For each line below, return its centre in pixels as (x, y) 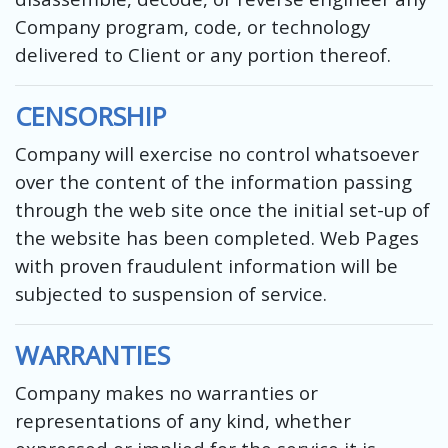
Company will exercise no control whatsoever (217, 153)
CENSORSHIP (90, 116)
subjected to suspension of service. (171, 293)
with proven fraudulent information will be (206, 265)
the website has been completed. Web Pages (217, 237)
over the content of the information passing (213, 181)
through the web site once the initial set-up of (222, 209)
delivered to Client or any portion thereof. (203, 54)
